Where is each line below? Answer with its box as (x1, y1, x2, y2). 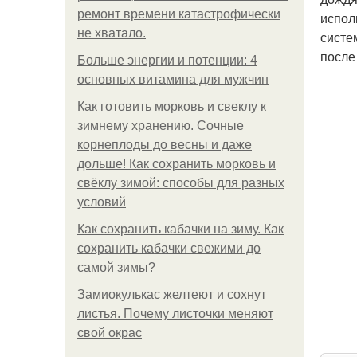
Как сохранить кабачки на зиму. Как (77, 222, 284, 236)
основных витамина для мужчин (77, 73, 269, 86)
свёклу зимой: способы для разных (77, 176, 284, 190)
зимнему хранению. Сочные (77, 119, 244, 132)
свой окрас (77, 326, 142, 339)
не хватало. (77, 26, 146, 40)
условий (77, 195, 126, 209)
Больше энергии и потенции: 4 (77, 53, 257, 67)
